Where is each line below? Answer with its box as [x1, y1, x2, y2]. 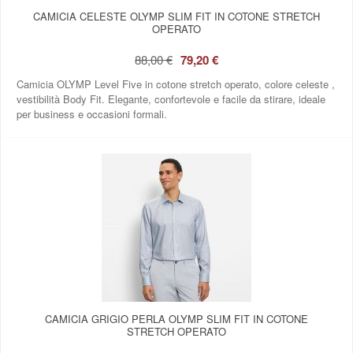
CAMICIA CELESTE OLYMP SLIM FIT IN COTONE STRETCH [33, 8, 320, 24]
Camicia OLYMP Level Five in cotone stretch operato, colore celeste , [17, 76, 335, 91]
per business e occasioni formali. [17, 106, 167, 121]
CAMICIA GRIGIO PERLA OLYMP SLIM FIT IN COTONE [45, 310, 308, 326]
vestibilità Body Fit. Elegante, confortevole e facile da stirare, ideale [17, 91, 325, 106]
